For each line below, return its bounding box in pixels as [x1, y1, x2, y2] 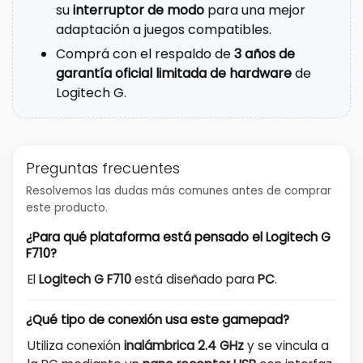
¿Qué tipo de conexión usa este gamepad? [26, 310, 289, 328]
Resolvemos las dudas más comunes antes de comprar [26, 182, 331, 199]
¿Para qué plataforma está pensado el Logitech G [26, 228, 331, 246]
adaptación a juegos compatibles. [55, 19, 271, 39]
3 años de [233, 44, 295, 63]
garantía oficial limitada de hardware [55, 63, 292, 83]
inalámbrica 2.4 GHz [124, 336, 244, 354]
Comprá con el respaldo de [55, 44, 234, 63]
